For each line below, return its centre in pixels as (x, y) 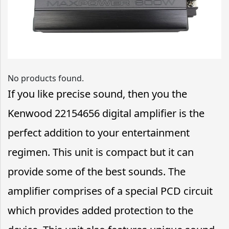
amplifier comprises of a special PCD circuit (110, 191)
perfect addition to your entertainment (99, 132)
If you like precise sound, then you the (97, 94)
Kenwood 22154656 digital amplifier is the (106, 113)
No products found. (46, 78)
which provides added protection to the (100, 210)
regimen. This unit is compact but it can (101, 152)
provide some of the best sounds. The (97, 171)
